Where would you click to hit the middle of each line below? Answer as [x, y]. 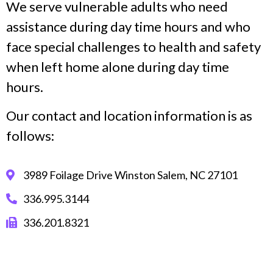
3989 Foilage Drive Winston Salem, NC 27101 [130, 175]
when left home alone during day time [118, 66]
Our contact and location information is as [129, 116]
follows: [30, 136]
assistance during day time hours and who [128, 26]
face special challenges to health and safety [133, 46]
